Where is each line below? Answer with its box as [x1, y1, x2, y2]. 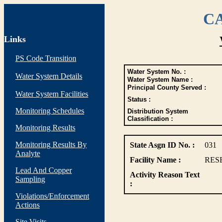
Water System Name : [127, 76, 193, 83]
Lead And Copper [15, 166, 72, 174]
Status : [127, 96, 151, 103]
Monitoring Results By [15, 140, 87, 149]
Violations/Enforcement [15, 192, 89, 200]
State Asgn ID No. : [129, 141, 195, 149]
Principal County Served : [127, 84, 206, 91]
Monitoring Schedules [15, 107, 84, 115]
